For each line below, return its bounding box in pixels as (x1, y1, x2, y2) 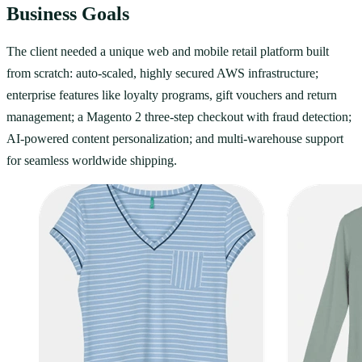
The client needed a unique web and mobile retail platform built (6, 44, 329, 59)
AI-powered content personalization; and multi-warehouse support (6, 132, 343, 146)
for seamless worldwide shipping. (6, 154, 177, 168)
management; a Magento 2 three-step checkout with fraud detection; (6, 110, 351, 124)
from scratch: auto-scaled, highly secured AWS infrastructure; (6, 66, 318, 81)
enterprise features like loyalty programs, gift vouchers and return (6, 88, 337, 103)
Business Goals (6, 2, 129, 24)
